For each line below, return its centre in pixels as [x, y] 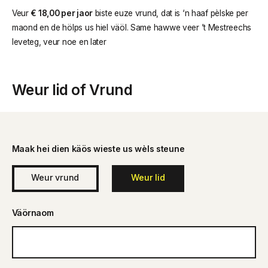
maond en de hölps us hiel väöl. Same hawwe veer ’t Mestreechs [132, 28]
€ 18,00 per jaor [62, 13]
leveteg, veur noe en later [59, 42]
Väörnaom [33, 212]
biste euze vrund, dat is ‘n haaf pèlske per [170, 13]
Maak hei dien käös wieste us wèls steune [98, 148]
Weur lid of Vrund [72, 89]
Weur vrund [55, 177]
